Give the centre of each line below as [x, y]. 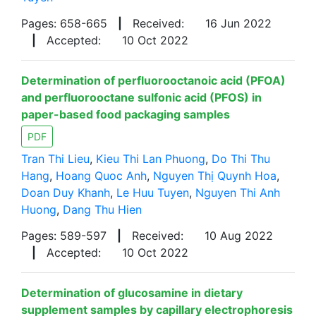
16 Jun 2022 [238, 23]
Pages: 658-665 [64, 23]
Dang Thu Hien [102, 209]
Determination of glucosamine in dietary [132, 293]
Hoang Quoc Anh [101, 176]
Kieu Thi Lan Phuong [151, 159]
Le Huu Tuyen [153, 193]
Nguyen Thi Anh [238, 193]
